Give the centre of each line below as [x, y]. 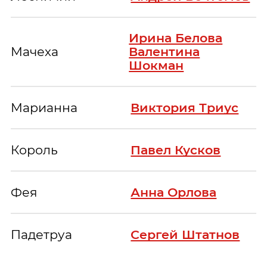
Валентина [164, 52]
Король [35, 150]
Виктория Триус [185, 108]
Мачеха [35, 52]
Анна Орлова [174, 193]
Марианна [44, 108]
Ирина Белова [176, 38]
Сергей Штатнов [185, 235]
